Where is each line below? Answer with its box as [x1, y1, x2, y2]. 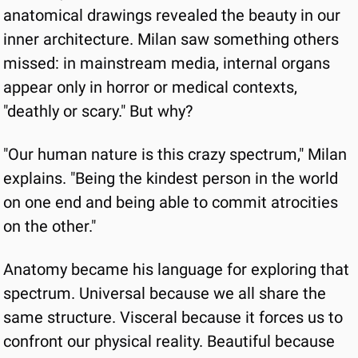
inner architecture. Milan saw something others [3, 30, 339, 49]
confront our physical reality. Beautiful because [3, 332, 335, 351]
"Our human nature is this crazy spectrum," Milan [3, 145, 347, 164]
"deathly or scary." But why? [3, 101, 193, 121]
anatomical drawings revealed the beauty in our [3, 6, 340, 25]
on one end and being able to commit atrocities [3, 193, 338, 212]
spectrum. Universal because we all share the [3, 284, 326, 303]
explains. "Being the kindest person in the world [3, 169, 338, 188]
